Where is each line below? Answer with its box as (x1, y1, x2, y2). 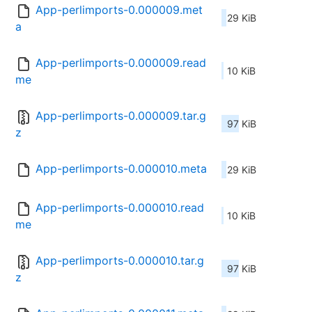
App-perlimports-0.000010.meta (36, 162, 207, 176)
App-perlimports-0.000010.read (36, 201, 204, 215)
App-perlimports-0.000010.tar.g (36, 253, 204, 268)
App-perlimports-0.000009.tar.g (36, 109, 206, 123)
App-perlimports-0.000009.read (36, 56, 206, 70)
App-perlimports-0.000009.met (36, 3, 203, 17)
